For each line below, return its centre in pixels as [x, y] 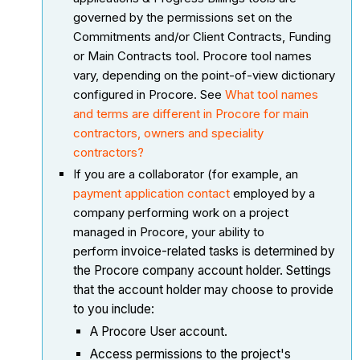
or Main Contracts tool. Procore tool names [193, 55]
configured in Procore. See [149, 94]
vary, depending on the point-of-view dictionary [205, 75]
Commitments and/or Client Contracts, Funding [202, 36]
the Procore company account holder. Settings [202, 271]
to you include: [114, 309]
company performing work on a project [181, 213]
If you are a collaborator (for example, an [186, 174]
